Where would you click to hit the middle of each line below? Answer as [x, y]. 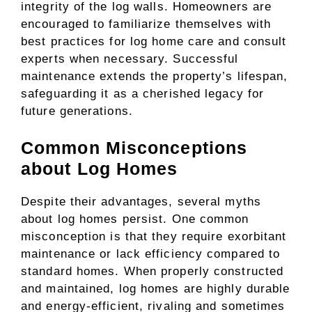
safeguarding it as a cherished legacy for [143, 93]
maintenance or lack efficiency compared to [151, 254]
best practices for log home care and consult [154, 41]
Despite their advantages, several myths [141, 202]
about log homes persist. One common [135, 219]
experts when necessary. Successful [130, 58]
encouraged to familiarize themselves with [146, 24]
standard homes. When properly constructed [153, 271]
